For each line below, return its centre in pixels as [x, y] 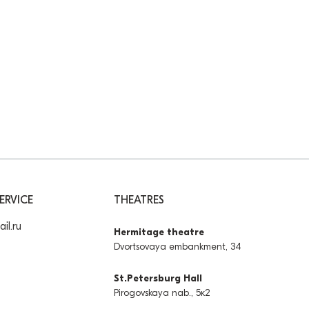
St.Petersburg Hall [158, 278]
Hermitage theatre [159, 232]
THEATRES [139, 200]
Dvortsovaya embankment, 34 [178, 246]
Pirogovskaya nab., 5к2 [162, 292]
